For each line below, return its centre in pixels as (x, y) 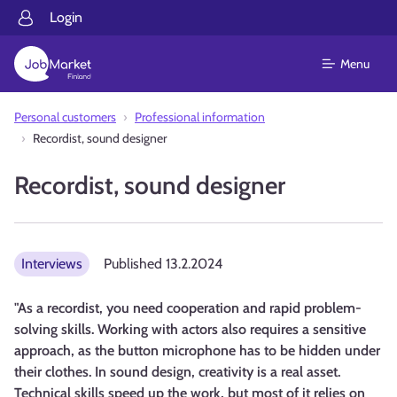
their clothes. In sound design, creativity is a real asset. (177, 372)
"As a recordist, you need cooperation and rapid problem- (188, 308)
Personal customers (65, 117)
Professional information (200, 117)
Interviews (52, 264)
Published (135, 264)
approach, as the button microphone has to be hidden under (197, 350)
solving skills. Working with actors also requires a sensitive (190, 329)
